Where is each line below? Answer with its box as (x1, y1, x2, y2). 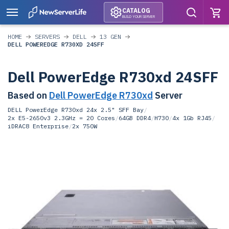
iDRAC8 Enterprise (8, 122, 68, 130)
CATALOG (122, 6, 150, 14)
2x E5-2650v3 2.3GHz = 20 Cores (8, 114, 115, 122)
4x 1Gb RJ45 (172, 114, 212, 122)
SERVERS (35, 33, 60, 40)
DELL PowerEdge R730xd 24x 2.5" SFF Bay (8, 106, 144, 113)
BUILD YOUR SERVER (122, 14, 155, 19)
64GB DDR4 (119, 114, 151, 122)
